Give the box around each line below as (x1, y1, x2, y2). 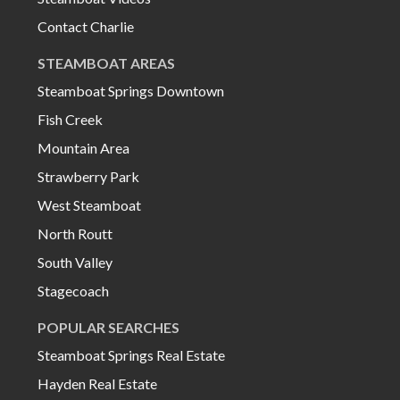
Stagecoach (37, 282, 109, 300)
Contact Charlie (37, 18, 134, 36)
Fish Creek (37, 111, 103, 129)
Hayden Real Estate (37, 375, 157, 393)
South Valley (37, 254, 112, 271)
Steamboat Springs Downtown (37, 82, 224, 100)
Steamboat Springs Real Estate (37, 346, 225, 364)
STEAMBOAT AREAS (37, 54, 175, 72)
